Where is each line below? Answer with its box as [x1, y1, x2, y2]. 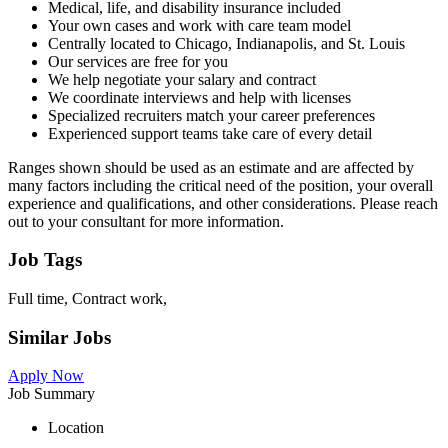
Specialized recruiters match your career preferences [48, 106, 375, 124]
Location [48, 419, 104, 437]
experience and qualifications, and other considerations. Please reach [8, 194, 438, 212]
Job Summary [8, 385, 95, 403]
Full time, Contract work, [8, 289, 167, 307]
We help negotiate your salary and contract [48, 70, 316, 88]
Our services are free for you [48, 52, 228, 70]
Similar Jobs [8, 326, 111, 348]
